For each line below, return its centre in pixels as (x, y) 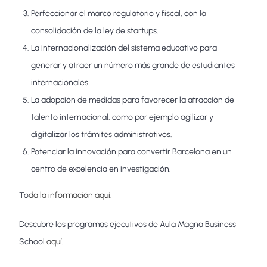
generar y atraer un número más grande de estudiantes (133, 66)
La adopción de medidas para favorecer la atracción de (133, 100)
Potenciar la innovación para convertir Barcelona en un (132, 152)
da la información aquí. (71, 195)
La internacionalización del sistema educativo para (124, 48)
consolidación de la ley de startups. (95, 31)
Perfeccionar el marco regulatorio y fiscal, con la (119, 14)
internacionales (60, 83)
